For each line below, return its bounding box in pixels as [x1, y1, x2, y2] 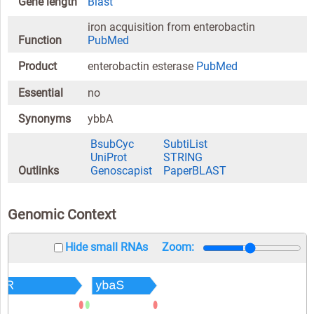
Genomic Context [8, 205, 116, 223]
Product [18, 60, 57, 74]
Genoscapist [90, 163, 153, 177]
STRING [163, 150, 203, 164]
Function [18, 33, 62, 47]
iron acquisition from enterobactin [88, 20, 256, 34]
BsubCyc [90, 137, 135, 151]
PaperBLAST [163, 163, 227, 177]
